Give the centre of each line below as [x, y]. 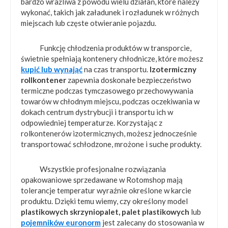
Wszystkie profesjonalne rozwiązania [103, 169]
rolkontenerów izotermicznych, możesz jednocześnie [109, 134]
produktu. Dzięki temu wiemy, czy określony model [104, 201]
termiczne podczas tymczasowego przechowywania [107, 91]
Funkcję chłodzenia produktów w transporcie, [115, 48]
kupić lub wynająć [52, 69]
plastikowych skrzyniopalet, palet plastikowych [105, 212]
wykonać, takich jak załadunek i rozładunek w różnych [110, 12]
